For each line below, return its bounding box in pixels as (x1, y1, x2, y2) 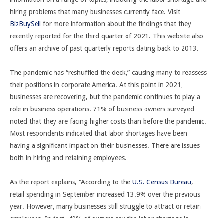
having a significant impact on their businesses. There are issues (10, 142, 200, 149)
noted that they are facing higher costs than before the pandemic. (10, 117, 206, 125)
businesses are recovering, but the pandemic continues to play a (10, 93, 200, 101)
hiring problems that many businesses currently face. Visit (10, 8, 180, 16)
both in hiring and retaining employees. (10, 154, 128, 162)
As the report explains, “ (10, 178, 81, 186)
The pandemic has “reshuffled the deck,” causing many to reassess (10, 69, 207, 76)
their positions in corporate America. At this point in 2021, (10, 81, 183, 89)
